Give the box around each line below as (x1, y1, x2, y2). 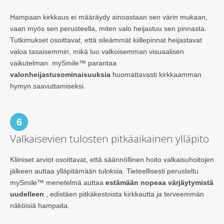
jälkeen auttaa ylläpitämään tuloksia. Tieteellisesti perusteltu (10, 166, 198, 175)
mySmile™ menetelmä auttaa (10, 178, 105, 186)
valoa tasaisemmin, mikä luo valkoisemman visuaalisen (10, 47, 184, 55)
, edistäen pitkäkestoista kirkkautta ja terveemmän (44, 189, 204, 198)
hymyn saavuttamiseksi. (10, 81, 85, 90)
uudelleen (10, 189, 44, 198)
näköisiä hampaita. (10, 201, 69, 209)
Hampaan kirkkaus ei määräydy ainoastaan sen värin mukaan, (10, 12, 207, 21)
